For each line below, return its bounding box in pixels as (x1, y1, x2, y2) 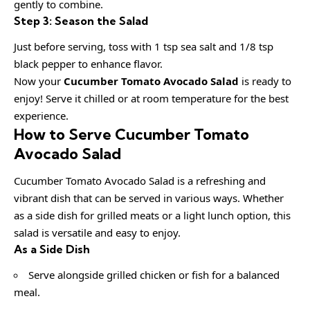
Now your (14, 73, 64, 88)
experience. (14, 108, 69, 122)
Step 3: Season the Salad (14, 14, 148, 28)
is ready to (239, 73, 291, 88)
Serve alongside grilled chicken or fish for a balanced (28, 267, 280, 282)
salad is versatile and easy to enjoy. (14, 226, 181, 240)
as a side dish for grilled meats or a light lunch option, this (14, 208, 291, 223)
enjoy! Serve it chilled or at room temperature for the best (14, 91, 289, 105)
